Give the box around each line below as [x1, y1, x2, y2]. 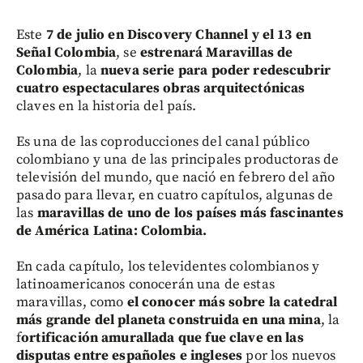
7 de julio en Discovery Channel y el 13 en [42, 25, 312, 44]
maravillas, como [16, 293, 127, 311]
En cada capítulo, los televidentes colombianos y [16, 257, 320, 275]
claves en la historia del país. [16, 96, 197, 115]
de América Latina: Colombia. [16, 221, 207, 240]
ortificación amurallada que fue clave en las [21, 328, 304, 347]
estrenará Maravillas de [139, 43, 293, 62]
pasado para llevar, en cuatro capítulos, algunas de [16, 186, 334, 204]
